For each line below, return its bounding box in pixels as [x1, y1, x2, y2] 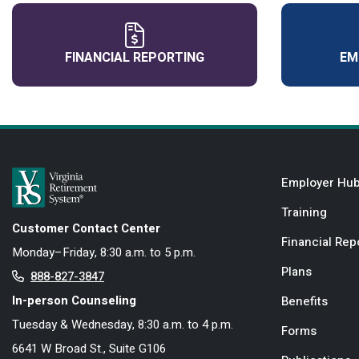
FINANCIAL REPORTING [65, 48, 204, 67]
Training [281, 203, 327, 221]
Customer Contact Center [12, 220, 160, 237]
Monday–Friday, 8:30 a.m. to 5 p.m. [12, 244, 196, 261]
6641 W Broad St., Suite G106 [12, 340, 166, 357]
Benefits [281, 292, 328, 310]
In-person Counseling [12, 292, 136, 309]
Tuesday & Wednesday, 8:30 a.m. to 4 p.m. [12, 316, 233, 333]
